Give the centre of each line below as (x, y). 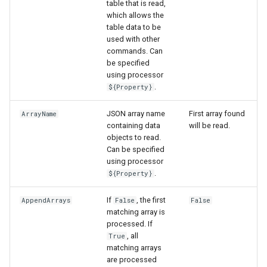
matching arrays (134, 248)
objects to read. (134, 138)
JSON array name (136, 114)
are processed (132, 260)
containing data (133, 126)
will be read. (209, 126)
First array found (217, 114)
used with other (133, 39)
